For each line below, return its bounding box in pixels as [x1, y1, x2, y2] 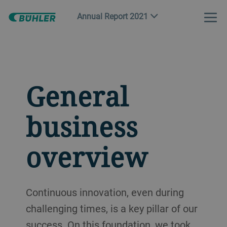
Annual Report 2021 [77, 11, 148, 22]
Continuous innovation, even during [25, 185, 184, 199]
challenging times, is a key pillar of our [25, 202, 198, 215]
